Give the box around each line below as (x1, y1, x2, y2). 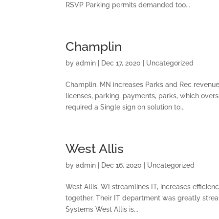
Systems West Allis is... (66, 205, 139, 213)
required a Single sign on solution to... (66, 103, 185, 111)
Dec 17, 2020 (101, 59, 141, 67)
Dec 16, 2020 (101, 161, 142, 169)
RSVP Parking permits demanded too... (66, 1, 191, 9)
